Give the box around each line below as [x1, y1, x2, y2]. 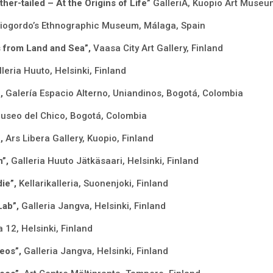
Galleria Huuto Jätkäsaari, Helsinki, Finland [10, 155, 199, 167]
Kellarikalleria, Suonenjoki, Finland [18, 178, 168, 190]
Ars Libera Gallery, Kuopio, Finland [5, 133, 154, 144]
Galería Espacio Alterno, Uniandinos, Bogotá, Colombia [5, 88, 243, 99]
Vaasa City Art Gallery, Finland [93, 43, 223, 54]
